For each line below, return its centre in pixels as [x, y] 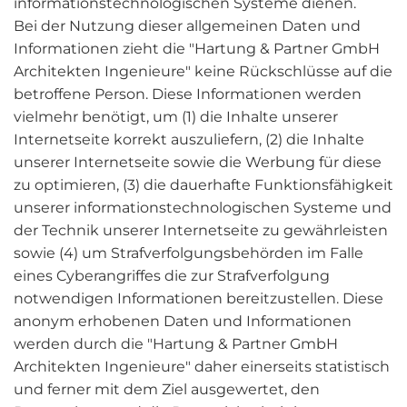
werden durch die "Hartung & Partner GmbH [176, 344]
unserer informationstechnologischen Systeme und [203, 208]
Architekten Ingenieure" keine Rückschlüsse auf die [203, 71]
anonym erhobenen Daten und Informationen [183, 321]
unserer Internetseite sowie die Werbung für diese [198, 162]
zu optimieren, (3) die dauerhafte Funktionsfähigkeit [203, 185]
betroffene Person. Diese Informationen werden [188, 94]
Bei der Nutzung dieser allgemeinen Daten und [187, 26]
